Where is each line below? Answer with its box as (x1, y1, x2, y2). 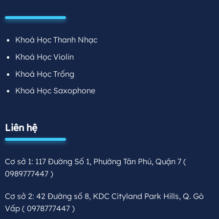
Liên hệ (4, 121, 37, 133)
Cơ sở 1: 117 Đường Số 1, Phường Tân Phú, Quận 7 (4, 156, 183, 167)
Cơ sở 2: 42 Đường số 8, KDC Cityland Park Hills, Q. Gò (4, 191, 204, 201)
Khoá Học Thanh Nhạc (15, 35, 97, 45)
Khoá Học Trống (15, 68, 74, 79)
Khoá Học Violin (15, 51, 74, 62)
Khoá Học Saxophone (15, 86, 95, 96)
